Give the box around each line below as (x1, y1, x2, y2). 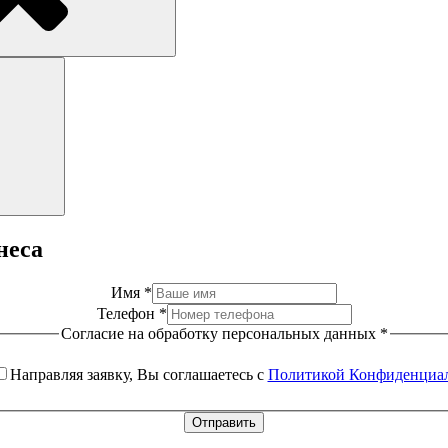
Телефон (96, 304, 159, 322)
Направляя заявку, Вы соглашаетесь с (9, 366, 268, 384)
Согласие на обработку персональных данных (60, 324, 380, 342)
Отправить (192, 415, 256, 431)
